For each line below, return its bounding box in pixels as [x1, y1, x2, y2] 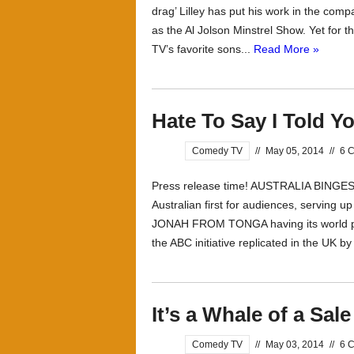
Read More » [254, 43, 319, 55]
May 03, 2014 [265, 339, 324, 350]
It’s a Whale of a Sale [152, 303, 351, 326]
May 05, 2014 [265, 145, 324, 156]
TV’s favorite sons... [152, 43, 254, 55]
